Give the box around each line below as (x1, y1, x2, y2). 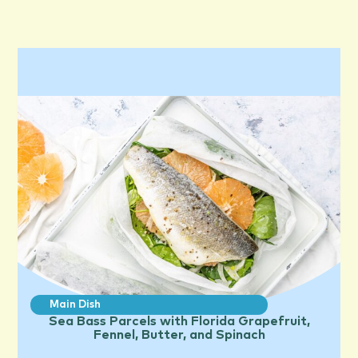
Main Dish (50, 299, 101, 310)
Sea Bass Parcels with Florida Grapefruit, (48, 314, 310, 328)
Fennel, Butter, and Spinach (93, 328, 265, 341)
